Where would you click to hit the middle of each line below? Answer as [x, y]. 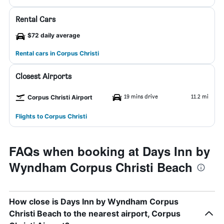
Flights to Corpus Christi [51, 116]
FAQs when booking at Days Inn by [109, 151]
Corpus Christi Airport [60, 97]
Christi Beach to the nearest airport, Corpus [95, 213]
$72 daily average [54, 35]
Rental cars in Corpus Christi [57, 53]
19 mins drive [141, 96]
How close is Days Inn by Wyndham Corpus [94, 201]
